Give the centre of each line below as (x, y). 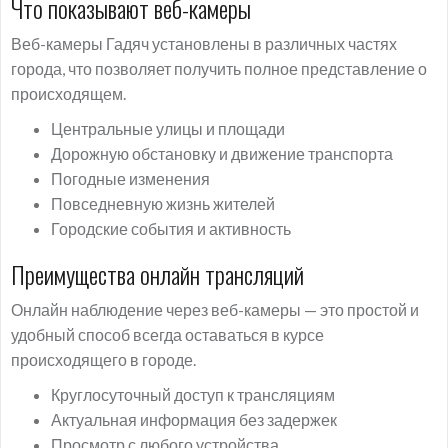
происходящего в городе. (103, 359)
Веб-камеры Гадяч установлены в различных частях (204, 43)
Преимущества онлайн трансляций (157, 274)
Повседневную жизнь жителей (163, 203)
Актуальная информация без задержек (194, 419)
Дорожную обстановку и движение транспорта (222, 153)
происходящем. (68, 93)
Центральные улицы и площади (168, 128)
